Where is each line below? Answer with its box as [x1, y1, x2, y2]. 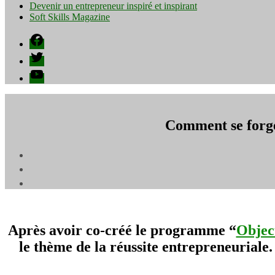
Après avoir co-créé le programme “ [7, 222, 236, 238]
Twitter [29, 49, 56, 60]
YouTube [29, 66, 64, 77]
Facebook [29, 32, 67, 42]
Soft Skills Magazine [29, 12, 110, 22]
